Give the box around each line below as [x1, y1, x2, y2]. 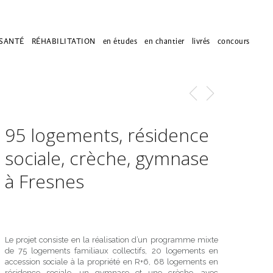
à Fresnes [4, 169, 84, 194]
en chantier [144, 35, 185, 46]
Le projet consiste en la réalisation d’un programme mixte [4, 235, 218, 244]
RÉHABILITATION [31, 35, 96, 46]
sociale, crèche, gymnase [4, 146, 209, 171]
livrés [191, 35, 210, 46]
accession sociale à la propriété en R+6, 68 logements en [4, 257, 218, 266]
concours [217, 35, 250, 46]
